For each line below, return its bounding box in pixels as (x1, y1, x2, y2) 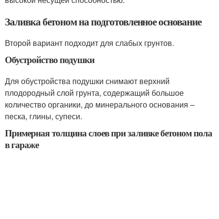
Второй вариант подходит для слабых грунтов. (5, 37, 174, 49)
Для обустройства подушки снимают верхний (5, 75, 170, 87)
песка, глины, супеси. (5, 110, 82, 122)
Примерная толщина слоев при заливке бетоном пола (5, 126, 213, 140)
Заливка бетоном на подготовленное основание (5, 14, 201, 29)
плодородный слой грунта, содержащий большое (5, 87, 184, 99)
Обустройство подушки (5, 53, 94, 66)
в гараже (5, 138, 39, 152)
